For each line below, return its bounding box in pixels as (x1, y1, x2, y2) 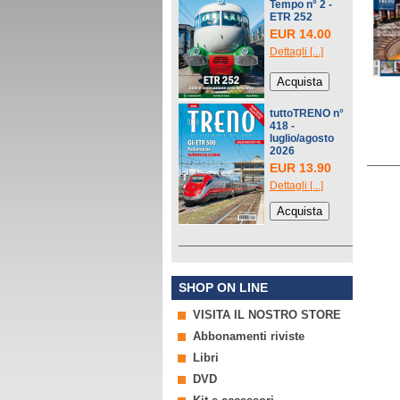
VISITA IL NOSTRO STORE (193, 308, 341, 321)
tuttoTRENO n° (270, 107, 344, 120)
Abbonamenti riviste (193, 329, 304, 343)
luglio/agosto (270, 132, 334, 145)
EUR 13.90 (270, 161, 331, 175)
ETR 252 (270, 11, 312, 23)
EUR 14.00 (270, 27, 331, 41)
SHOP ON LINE (179, 280, 268, 295)
